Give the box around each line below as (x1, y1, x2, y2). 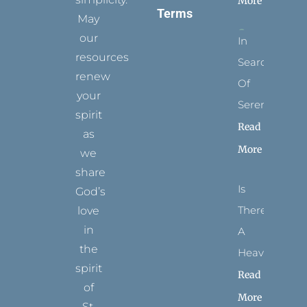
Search (238, 55, 273, 69)
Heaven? (238, 245, 282, 259)
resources (75, 50, 130, 64)
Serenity (238, 97, 280, 111)
